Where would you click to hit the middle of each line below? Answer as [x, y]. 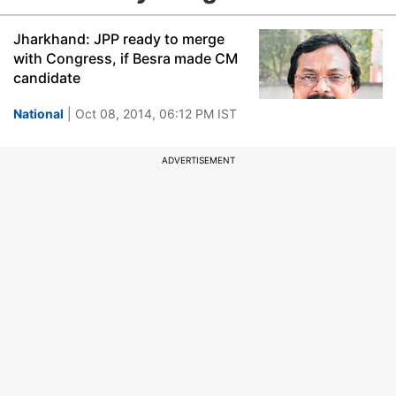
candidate [47, 78]
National [38, 114]
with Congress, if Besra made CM [126, 58]
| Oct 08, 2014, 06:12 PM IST [150, 114]
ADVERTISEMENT [198, 160]
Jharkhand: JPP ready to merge [119, 39]
